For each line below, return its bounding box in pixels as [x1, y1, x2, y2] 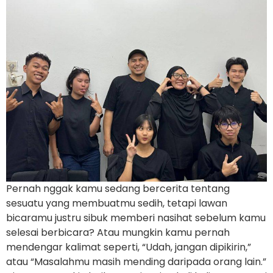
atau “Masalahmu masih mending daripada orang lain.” [6, 254, 266, 269]
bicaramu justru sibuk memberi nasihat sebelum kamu [6, 210, 266, 225]
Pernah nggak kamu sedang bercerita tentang [6, 181, 230, 196]
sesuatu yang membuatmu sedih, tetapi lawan [6, 196, 227, 210]
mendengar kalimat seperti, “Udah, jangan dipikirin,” [6, 239, 251, 254]
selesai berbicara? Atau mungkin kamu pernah [6, 225, 230, 239]
